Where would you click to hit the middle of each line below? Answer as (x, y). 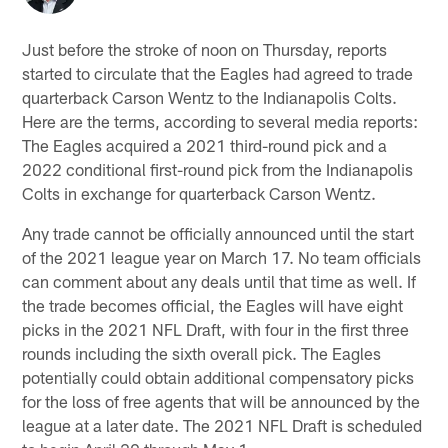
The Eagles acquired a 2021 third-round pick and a (205, 144)
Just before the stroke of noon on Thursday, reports (205, 48)
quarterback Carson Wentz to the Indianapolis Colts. (210, 96)
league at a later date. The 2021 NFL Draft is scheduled (222, 424)
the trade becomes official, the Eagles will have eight (213, 304)
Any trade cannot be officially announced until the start (218, 232)
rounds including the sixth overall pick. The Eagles (202, 352)
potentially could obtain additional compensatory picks (218, 376)
